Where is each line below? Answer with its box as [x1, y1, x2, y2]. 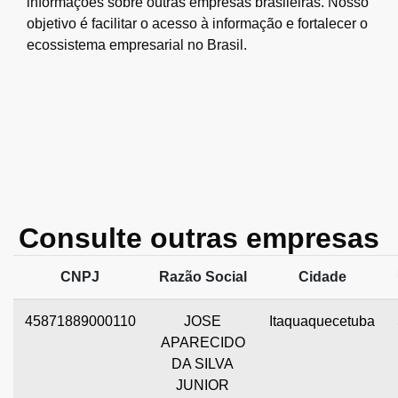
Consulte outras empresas [19, 221, 379, 254]
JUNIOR [176, 377, 229, 393]
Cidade [298, 268, 346, 284]
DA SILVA [171, 355, 234, 371]
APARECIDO [160, 334, 245, 350]
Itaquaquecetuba [269, 313, 375, 329]
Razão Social [158, 268, 247, 284]
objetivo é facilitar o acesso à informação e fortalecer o [27, 15, 368, 31]
